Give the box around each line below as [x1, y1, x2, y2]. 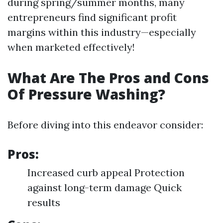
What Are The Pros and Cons [7, 68, 209, 87]
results [27, 196, 60, 209]
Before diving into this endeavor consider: [7, 118, 203, 131]
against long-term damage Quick [27, 181, 182, 194]
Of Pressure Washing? [7, 85, 165, 104]
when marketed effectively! [7, 41, 135, 53]
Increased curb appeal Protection [27, 166, 185, 179]
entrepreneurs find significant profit [7, 11, 177, 23]
